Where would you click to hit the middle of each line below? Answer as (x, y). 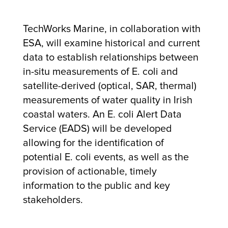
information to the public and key (96, 186)
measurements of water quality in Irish (107, 100)
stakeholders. (53, 200)
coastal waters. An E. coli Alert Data (102, 114)
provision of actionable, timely (90, 171)
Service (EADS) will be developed (97, 129)
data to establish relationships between (110, 57)
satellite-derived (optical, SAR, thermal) (109, 86)
